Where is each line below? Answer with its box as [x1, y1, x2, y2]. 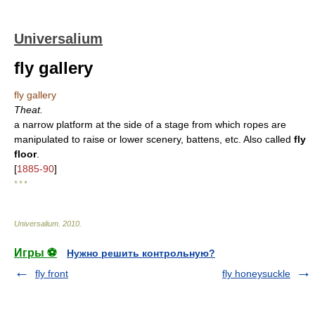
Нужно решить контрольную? [67, 247, 215, 259]
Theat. [14, 104, 43, 115]
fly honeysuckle [222, 268, 290, 279]
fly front [35, 268, 68, 279]
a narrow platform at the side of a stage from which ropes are [14, 119, 286, 130]
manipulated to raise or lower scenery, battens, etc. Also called [14, 134, 294, 145]
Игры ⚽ [14, 247, 57, 259]
